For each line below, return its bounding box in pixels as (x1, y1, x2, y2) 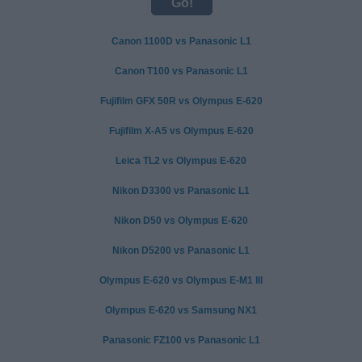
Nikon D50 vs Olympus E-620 (114, 214, 248, 226)
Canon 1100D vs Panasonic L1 (111, 35, 251, 47)
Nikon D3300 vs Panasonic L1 (112, 184, 250, 196)
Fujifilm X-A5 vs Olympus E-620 (108, 124, 254, 137)
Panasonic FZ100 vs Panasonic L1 (102, 334, 260, 346)
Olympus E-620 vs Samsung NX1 (105, 304, 257, 316)
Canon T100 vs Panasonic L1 (114, 65, 248, 77)
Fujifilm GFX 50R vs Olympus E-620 (99, 95, 263, 107)
